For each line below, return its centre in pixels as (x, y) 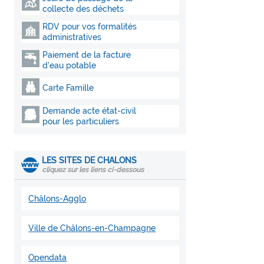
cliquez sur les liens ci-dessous (93, 170)
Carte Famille (68, 88)
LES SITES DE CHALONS (90, 160)
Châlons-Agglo (57, 199)
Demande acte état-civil (90, 111)
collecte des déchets (83, 9)
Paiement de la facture (87, 55)
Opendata (48, 258)
